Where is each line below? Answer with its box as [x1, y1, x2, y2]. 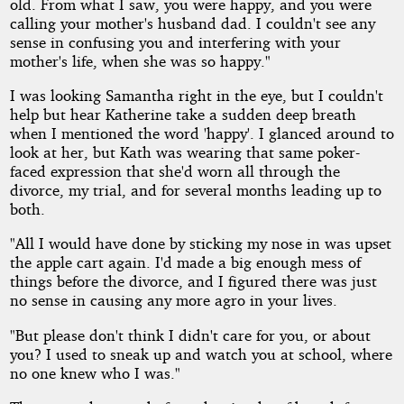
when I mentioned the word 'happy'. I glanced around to [9, 123, 394, 142]
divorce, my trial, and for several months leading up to [9, 179, 381, 199]
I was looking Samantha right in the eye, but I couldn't [9, 85, 383, 105]
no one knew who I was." [9, 363, 180, 382]
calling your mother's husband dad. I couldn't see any [9, 13, 375, 32]
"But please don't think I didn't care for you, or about [9, 325, 371, 344]
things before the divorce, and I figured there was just [9, 271, 377, 291]
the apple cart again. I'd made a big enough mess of [9, 252, 361, 272]
